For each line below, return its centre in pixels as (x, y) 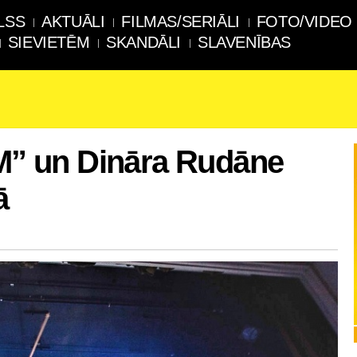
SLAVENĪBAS (245, 42)
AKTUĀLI (73, 22)
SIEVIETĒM (49, 42)
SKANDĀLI (144, 42)
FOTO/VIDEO (304, 22)
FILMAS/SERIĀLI (180, 22)
